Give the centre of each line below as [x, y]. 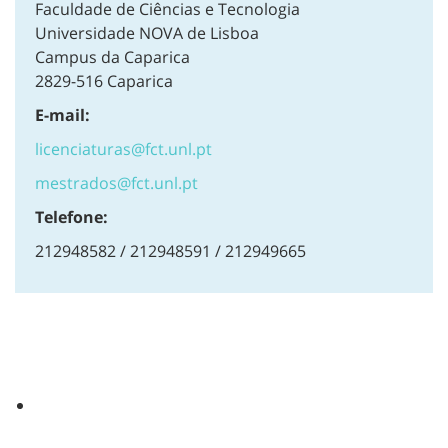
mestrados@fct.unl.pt [116, 183]
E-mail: [62, 115]
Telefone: [71, 217]
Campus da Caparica [112, 57]
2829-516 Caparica [104, 81]
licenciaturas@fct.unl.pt [123, 149]
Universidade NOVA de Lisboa [147, 33]
